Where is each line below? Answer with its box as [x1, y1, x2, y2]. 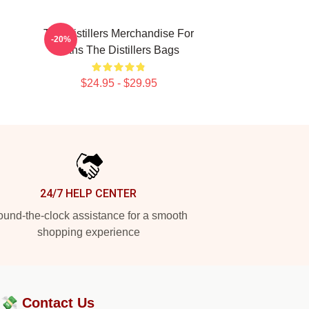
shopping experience [37, 226, 140, 238]
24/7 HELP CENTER [40, 187, 137, 200]
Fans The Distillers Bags [58, 44, 179, 56]
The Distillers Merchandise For [43, 28, 194, 39]
